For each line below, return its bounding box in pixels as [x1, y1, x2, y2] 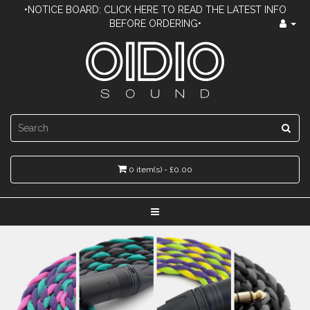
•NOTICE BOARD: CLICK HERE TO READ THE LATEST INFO [24, 4, 286, 15]
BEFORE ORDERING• [109, 18, 201, 29]
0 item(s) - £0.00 [129, 165, 192, 174]
